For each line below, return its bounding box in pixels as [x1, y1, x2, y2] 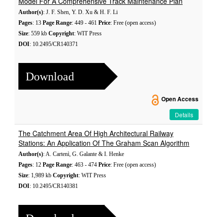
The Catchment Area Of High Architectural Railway [18, 128, 173, 138]
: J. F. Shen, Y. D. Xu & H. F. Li [43, 9, 118, 15]
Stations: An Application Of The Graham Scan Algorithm [18, 138, 189, 148]
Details [175, 110, 193, 119]
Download [26, 70, 74, 83]
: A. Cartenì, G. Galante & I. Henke [43, 151, 124, 157]
